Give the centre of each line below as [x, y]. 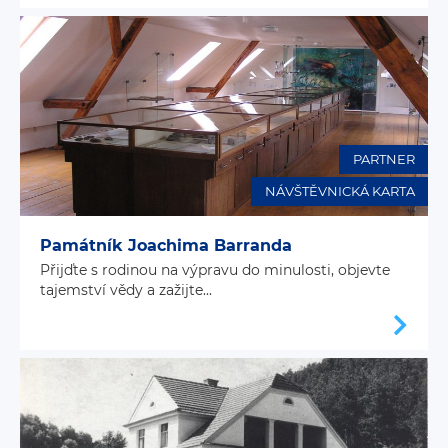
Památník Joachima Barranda [166, 245]
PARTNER [383, 159]
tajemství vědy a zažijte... [126, 289]
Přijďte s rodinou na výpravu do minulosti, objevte [215, 269]
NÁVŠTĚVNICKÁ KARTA [339, 191]
